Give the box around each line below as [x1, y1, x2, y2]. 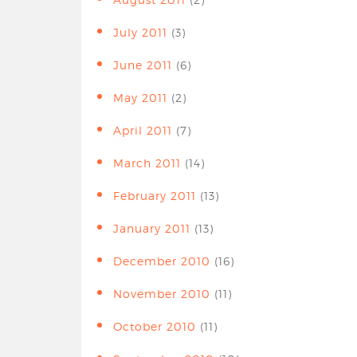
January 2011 [113, 222, 190, 235]
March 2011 [113, 156, 181, 170]
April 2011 [113, 124, 172, 137]
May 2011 [113, 91, 167, 104]
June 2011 [113, 58, 172, 72]
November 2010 [113, 287, 210, 300]
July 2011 [113, 25, 167, 39]
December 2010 [113, 254, 210, 268]
